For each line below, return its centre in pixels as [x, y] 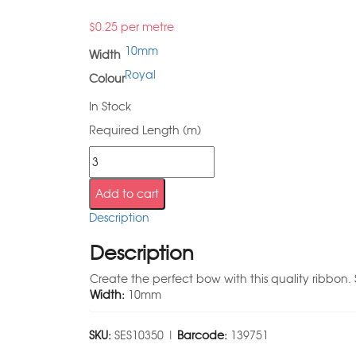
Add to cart [127, 194]
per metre [146, 27]
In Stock [110, 106]
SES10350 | [144, 335]
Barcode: [202, 335]
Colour [107, 79]
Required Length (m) [145, 130]
